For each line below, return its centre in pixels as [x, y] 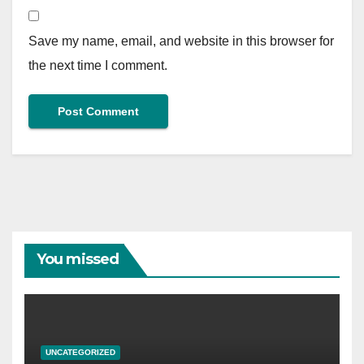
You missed [78, 259]
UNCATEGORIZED [80, 353]
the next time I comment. [98, 66]
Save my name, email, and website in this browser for [181, 41]
